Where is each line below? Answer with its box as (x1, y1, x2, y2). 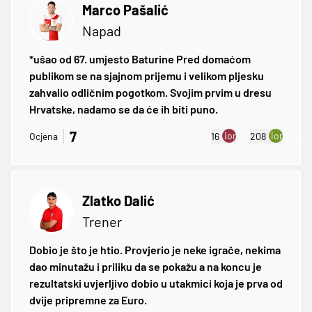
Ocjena (29, 130, 58, 143)
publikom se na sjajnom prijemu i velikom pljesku (29, 68, 264, 82)
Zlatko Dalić (82, 192, 155, 209)
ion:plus (271, 130, 306, 142)
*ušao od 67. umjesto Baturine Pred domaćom (29, 52, 251, 65)
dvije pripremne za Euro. (29, 292, 147, 306)
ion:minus (224, 130, 269, 142)
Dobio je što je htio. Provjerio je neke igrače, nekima (29, 242, 281, 256)
